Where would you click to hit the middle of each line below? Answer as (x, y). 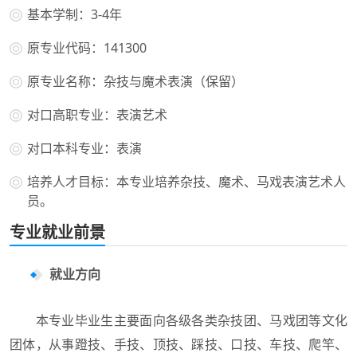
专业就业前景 (57, 232)
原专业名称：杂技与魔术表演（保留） (135, 81)
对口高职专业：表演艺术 (97, 114)
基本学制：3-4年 (75, 14)
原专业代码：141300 (87, 47)
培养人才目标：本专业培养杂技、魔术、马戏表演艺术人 (186, 181)
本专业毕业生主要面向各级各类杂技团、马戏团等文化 (178, 320)
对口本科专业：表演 (84, 148)
